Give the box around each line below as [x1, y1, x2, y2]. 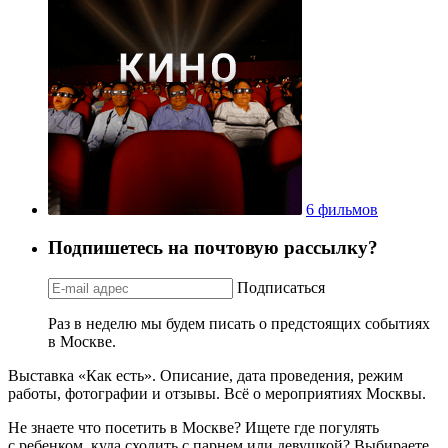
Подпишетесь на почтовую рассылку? [48, 237, 378, 259]
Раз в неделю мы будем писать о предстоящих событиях [48, 315, 430, 333]
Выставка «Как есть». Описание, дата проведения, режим [8, 367, 403, 385]
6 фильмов [306, 200, 378, 218]
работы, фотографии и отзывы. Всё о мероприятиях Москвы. [8, 385, 426, 403]
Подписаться [237, 279, 325, 297]
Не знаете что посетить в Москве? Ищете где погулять [8, 419, 379, 437]
